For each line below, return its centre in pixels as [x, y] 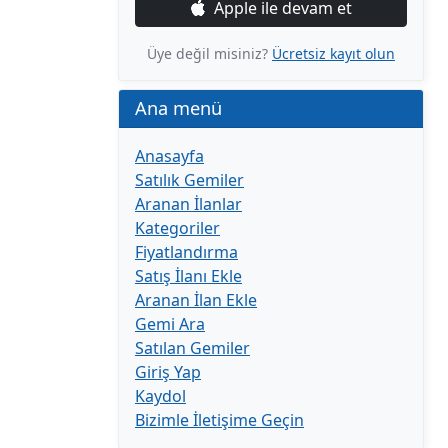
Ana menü [178, 108]
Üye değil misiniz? [209, 53]
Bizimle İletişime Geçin [219, 420]
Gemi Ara [170, 324]
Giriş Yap [168, 372]
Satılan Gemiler [192, 348]
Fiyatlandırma [186, 252]
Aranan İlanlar [188, 204]
